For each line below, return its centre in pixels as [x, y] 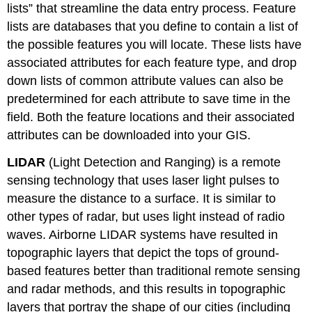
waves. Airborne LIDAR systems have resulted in [143, 235]
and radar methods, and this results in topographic [147, 289]
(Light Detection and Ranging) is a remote [163, 163]
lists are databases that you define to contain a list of [153, 27]
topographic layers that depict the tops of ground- [143, 253]
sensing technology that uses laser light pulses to [143, 181]
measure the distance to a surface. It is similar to [142, 199]
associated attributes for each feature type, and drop [152, 63]
